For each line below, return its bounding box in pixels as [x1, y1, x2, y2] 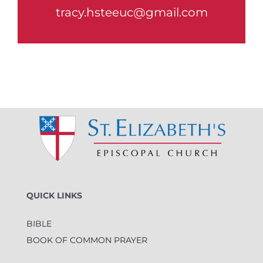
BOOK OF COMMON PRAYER [26, 234, 147, 245]
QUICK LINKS [26, 190, 82, 201]
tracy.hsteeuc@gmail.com [55, 5, 208, 19]
